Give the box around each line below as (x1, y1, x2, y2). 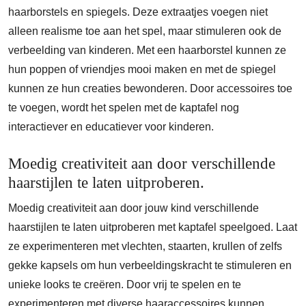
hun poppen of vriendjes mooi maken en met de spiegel (8, 64, 276, 75)
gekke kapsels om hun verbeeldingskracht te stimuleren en (8, 260, 292, 271)
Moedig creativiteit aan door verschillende (8, 154, 275, 172)
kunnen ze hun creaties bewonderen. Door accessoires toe (8, 83, 292, 94)
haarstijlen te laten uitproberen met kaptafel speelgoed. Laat (8, 221, 297, 233)
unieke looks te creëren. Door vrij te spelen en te (8, 279, 241, 290)
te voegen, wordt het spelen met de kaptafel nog (8, 102, 239, 113)
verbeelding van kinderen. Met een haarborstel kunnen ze (8, 44, 286, 56)
